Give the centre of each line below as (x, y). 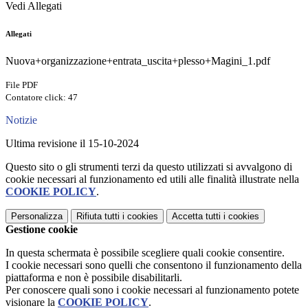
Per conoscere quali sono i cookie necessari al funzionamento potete (152, 290)
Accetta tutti (196, 217)
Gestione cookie (42, 230)
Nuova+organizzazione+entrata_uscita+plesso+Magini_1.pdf (138, 61)
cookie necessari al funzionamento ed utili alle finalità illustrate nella (152, 179)
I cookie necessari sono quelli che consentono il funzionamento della (154, 265)
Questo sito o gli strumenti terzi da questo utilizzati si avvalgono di (149, 167)
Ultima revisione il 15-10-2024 (72, 144)
